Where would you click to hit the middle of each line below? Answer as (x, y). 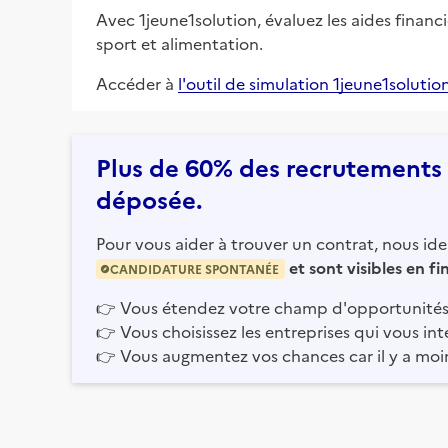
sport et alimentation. (179, 42)
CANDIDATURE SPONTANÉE (194, 268)
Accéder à (135, 82)
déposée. (149, 198)
